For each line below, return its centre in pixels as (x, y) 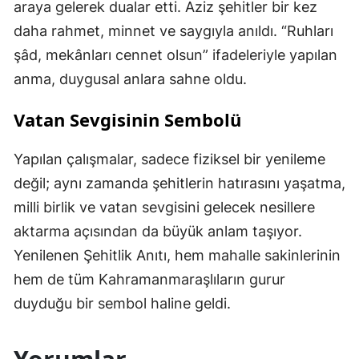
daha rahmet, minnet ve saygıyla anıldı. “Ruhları (173, 31)
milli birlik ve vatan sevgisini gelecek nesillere (164, 208)
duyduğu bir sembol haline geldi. (122, 304)
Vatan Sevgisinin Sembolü (127, 120)
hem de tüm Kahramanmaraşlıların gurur (149, 280)
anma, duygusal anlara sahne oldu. (130, 79)
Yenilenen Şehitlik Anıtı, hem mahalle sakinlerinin (177, 256)
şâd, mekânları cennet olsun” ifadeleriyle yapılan (175, 55)
